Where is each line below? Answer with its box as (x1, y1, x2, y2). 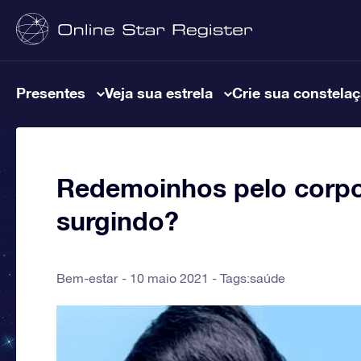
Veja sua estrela (105, 84, 213, 102)
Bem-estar (56, 271, 118, 285)
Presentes (16, 84, 85, 102)
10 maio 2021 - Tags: (130, 271, 250, 285)
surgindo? (56, 205, 179, 236)
